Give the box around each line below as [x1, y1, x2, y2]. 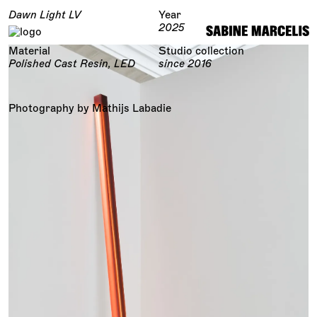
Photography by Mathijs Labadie [8, 102, 171, 115]
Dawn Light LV [8, 8, 81, 21]
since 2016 [158, 57, 212, 70]
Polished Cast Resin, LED [8, 57, 135, 70]
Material [8, 45, 50, 57]
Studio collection [158, 45, 244, 57]
